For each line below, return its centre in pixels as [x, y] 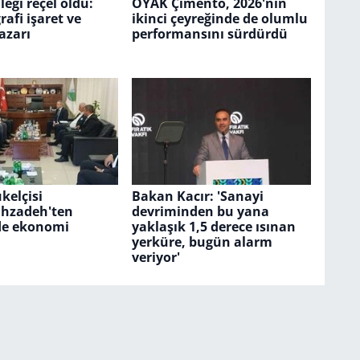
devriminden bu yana [200, 211]
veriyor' [155, 257]
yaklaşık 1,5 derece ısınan [213, 226]
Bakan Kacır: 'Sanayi [197, 196]
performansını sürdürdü [209, 34]
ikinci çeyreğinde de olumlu [219, 19]
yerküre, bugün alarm [202, 241]
